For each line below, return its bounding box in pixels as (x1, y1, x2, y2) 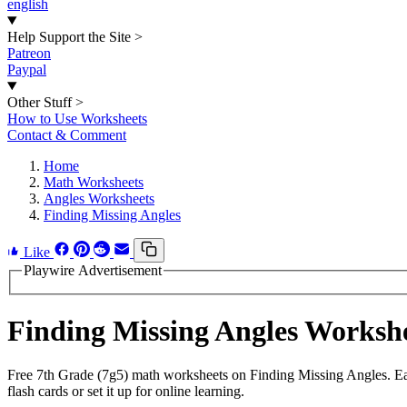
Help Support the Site (7, 29, 131, 45)
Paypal (7, 62, 46, 77)
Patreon (7, 45, 51, 61)
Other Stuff (7, 94, 72, 110)
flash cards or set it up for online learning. (7, 383, 244, 400)
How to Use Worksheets (7, 111, 147, 126)
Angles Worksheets (44, 191, 154, 206)
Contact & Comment (7, 127, 126, 143)
